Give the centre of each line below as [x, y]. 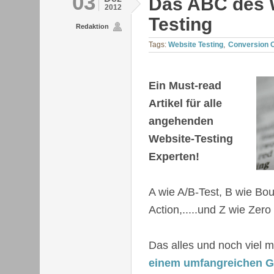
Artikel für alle [185, 103]
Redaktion [92, 26]
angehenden [181, 121]
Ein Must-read [185, 85]
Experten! [174, 156]
